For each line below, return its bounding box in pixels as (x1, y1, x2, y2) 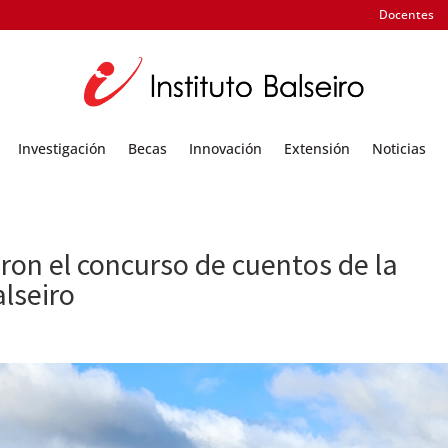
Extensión (284, 138, 350, 158)
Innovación (189, 138, 262, 158)
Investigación (18, 138, 106, 158)
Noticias (372, 138, 426, 158)
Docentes (378, 6, 434, 23)
